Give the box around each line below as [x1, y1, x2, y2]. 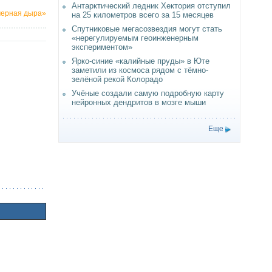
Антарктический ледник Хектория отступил [72, 1, 231, 10]
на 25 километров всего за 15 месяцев [72, 10, 214, 19]
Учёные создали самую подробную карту [72, 89, 224, 98]
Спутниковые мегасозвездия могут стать [72, 24, 222, 33]
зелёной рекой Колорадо [72, 75, 163, 84]
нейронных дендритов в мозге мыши [72, 98, 206, 107]
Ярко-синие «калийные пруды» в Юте [72, 56, 209, 66]
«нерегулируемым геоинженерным [72, 33, 199, 42]
